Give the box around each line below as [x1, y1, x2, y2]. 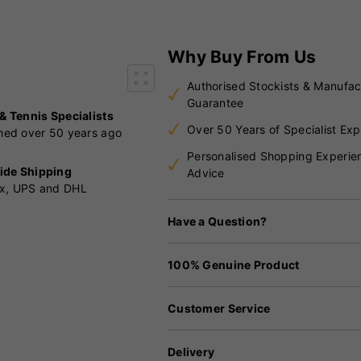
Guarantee [187, 95, 244, 110]
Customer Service [168, 301, 271, 315]
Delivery [168, 344, 215, 359]
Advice [187, 165, 225, 180]
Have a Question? [168, 214, 268, 228]
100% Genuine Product [168, 257, 300, 272]
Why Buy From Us [168, 46, 317, 67]
